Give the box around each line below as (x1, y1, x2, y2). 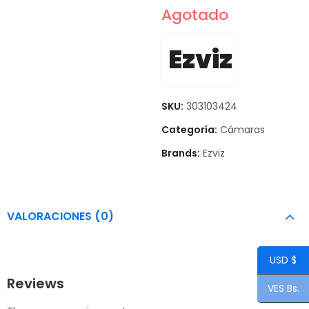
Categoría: (161, 122, 219, 137)
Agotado (161, 3, 228, 26)
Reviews (7, 273, 64, 293)
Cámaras (220, 122, 265, 137)
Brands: (161, 146, 202, 160)
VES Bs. (267, 281, 299, 295)
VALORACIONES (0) (7, 208, 114, 224)
